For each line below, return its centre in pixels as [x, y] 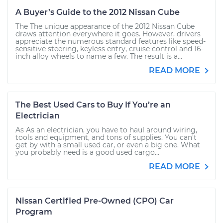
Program [34, 212]
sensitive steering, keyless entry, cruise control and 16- [110, 49]
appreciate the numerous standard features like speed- [111, 41]
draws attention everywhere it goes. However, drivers [108, 34]
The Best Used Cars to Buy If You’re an [93, 105]
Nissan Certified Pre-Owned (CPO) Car [95, 201]
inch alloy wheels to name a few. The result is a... [99, 56]
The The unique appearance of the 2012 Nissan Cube [105, 26]
